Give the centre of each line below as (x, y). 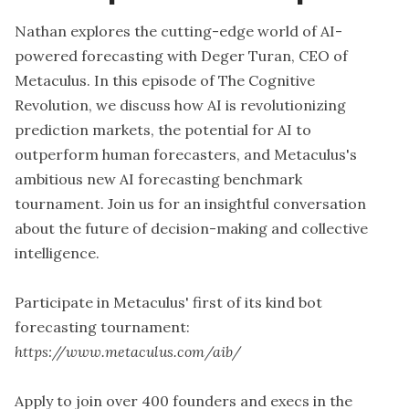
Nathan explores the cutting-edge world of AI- (178, 31)
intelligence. (57, 252)
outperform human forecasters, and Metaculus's (186, 154)
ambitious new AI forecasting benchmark (158, 178)
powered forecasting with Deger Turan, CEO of (181, 55)
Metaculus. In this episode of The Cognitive (165, 80)
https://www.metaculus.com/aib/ (128, 351)
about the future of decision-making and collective (191, 228)
